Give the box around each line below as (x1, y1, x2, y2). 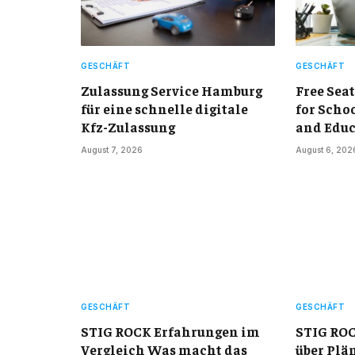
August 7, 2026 (81, 145, 143, 155)
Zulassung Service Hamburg (81, 82, 262, 100)
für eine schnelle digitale (81, 100, 248, 118)
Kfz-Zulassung (81, 118, 175, 136)
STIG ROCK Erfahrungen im (81, 323, 260, 341)
